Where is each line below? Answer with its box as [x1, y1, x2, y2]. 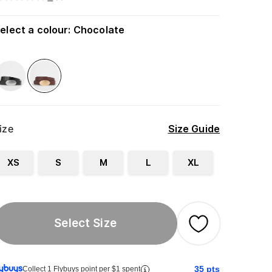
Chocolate [73, 24, 125, 36]
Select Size [54, 216, 117, 230]
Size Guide [168, 123, 220, 135]
